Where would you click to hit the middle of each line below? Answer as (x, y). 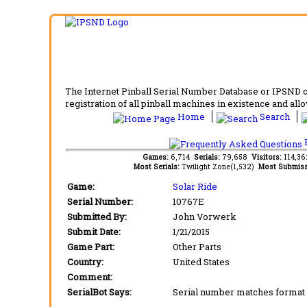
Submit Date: (94, 232)
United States (201, 262)
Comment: (90, 277)
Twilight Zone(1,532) (220, 167)
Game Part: (91, 247)
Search (275, 116)
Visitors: (268, 157)
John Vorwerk (205, 217)
